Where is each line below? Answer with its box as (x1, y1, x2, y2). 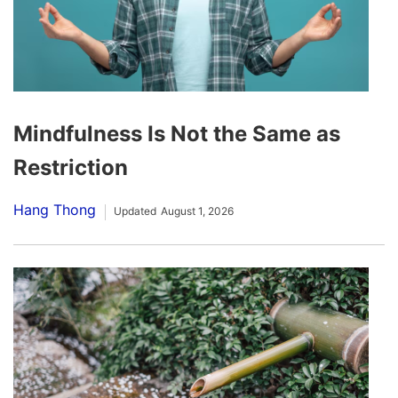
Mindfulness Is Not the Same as (13, 121, 340, 147)
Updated (114, 204, 156, 219)
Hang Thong (13, 201, 96, 219)
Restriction (13, 155, 128, 181)
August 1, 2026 (161, 204, 234, 219)
